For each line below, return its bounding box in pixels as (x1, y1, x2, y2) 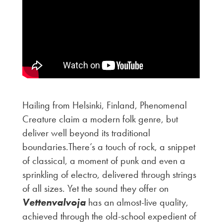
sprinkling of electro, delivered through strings (22, 167, 196, 181)
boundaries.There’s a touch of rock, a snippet (22, 140, 195, 153)
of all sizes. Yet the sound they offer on (22, 181, 168, 195)
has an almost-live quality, (85, 195, 188, 209)
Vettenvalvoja (22, 195, 86, 209)
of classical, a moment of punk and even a (22, 154, 185, 167)
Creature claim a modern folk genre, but (22, 112, 178, 125)
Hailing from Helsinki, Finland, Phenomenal (22, 98, 187, 111)
